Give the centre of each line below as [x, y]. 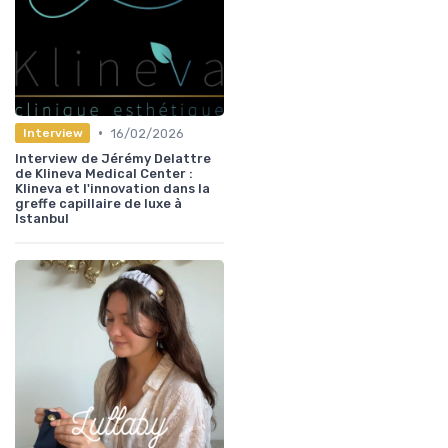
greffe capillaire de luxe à [98, 203]
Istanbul [42, 218]
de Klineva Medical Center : [104, 173]
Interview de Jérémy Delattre [113, 158]
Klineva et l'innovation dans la [112, 188]
